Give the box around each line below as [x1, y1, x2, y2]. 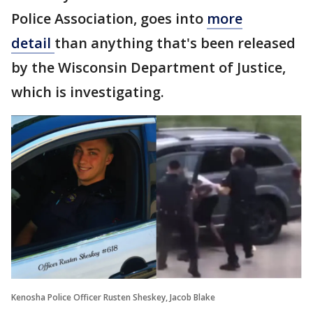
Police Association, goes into [11, 9, 207, 28]
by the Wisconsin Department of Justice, [11, 58, 286, 77]
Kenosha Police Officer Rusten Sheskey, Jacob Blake [11, 291, 215, 303]
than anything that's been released [54, 34, 296, 52]
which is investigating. [11, 82, 164, 101]
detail [11, 34, 54, 52]
